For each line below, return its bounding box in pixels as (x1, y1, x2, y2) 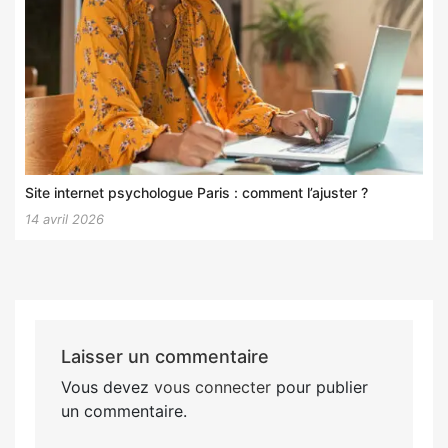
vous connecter (153, 376, 271, 397)
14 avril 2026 (25, 210, 104, 227)
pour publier (270, 376, 368, 397)
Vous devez (60, 376, 154, 397)
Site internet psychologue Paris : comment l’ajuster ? (25, 183, 368, 201)
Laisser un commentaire (60, 345, 269, 367)
